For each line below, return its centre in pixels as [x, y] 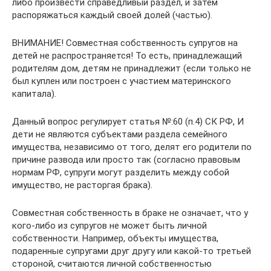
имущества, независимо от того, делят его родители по [132, 147]
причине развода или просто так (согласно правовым [126, 160]
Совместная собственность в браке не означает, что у [130, 213]
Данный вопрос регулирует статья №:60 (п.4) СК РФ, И [128, 122]
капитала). [34, 94]
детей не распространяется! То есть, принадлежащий [127, 56]
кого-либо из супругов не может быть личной [109, 226]
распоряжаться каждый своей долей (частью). [112, 15]
